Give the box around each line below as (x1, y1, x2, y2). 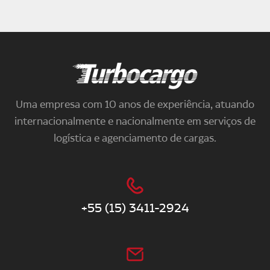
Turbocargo (134, 62, 177, 72)
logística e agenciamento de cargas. (54, 131, 216, 144)
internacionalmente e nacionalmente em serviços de (14, 115, 256, 127)
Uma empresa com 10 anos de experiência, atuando (16, 98, 254, 110)
